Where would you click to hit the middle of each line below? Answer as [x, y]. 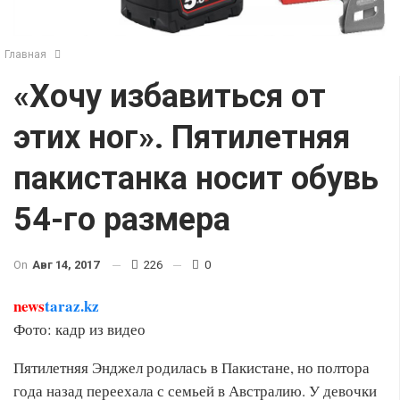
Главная [25, 54]
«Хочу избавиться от [170, 96]
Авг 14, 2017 [66, 265]
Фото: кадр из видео [79, 329]
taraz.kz [72, 306]
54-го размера [122, 220]
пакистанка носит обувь [196, 179]
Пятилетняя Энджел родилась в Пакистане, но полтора [192, 367]
